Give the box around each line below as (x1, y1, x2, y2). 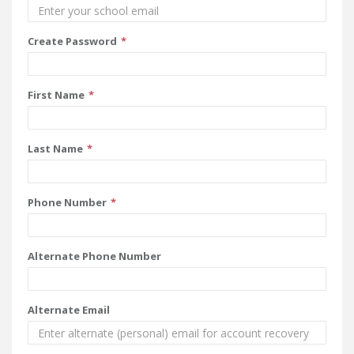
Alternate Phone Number (28, 249, 161, 263)
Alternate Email (28, 303, 110, 317)
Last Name (28, 141, 83, 156)
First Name (28, 88, 85, 102)
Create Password (28, 34, 117, 48)
